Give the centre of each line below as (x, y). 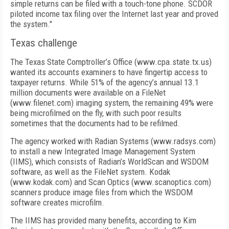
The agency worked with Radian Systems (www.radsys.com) (113, 141)
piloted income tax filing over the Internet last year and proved (114, 14)
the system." (31, 24)
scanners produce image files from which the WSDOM (101, 192)
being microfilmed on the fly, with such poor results (96, 113)
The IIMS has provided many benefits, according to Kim (103, 220)
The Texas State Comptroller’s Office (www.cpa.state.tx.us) (111, 62)
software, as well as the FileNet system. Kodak (90, 172)
